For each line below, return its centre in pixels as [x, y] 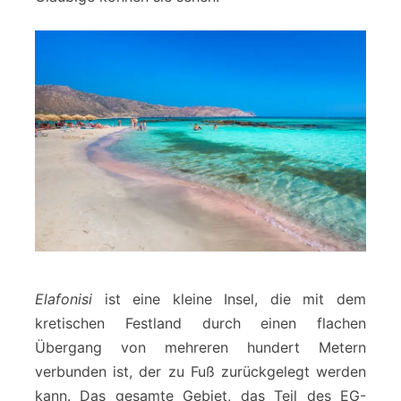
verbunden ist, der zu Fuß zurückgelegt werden [200, 371]
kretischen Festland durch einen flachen [200, 323]
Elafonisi [64, 299]
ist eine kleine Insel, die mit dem [229, 299]
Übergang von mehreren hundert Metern [200, 347]
